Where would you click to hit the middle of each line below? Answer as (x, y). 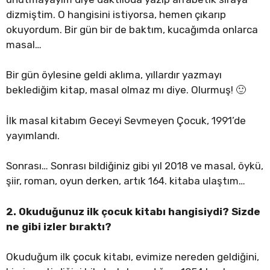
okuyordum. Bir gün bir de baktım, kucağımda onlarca (132, 29)
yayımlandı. (33, 135)
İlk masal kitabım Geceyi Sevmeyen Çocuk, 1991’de (126, 120)
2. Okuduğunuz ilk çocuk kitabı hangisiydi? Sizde (133, 211)
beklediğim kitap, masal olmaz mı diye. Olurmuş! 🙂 (126, 90)
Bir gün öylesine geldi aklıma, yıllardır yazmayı (114, 75)
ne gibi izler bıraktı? (59, 226)
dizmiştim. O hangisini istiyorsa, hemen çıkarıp (116, 14)
